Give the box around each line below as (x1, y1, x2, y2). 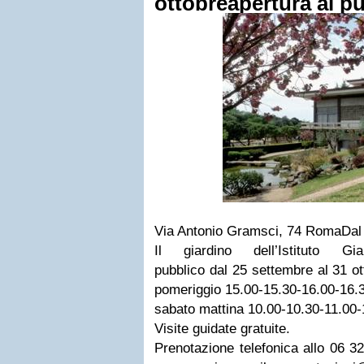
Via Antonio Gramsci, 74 (154, 223, 305, 239)
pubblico (154, 262, 210, 278)
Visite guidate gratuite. (154, 321, 290, 336)
